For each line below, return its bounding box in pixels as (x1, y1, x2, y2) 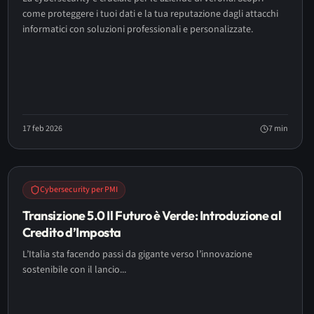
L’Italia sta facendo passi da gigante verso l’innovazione (22, 247, 252, 261)
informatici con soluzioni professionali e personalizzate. (22, 22, 253, 36)
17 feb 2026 (22, 123, 62, 135)
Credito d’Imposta (22, 224, 121, 240)
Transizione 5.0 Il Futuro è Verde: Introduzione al (22, 207, 282, 224)
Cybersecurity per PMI (39, 184, 118, 196)
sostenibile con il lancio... (22, 263, 126, 277)
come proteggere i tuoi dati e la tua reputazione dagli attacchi (22, 7, 278, 21)
